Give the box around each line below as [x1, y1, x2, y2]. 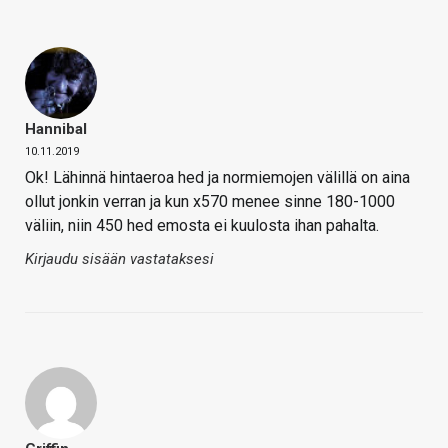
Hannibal [25, 120, 87, 139]
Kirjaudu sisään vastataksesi [25, 250, 214, 269]
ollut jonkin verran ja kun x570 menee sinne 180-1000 [25, 192, 395, 212]
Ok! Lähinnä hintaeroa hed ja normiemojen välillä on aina [25, 168, 410, 188]
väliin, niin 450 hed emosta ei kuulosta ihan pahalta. [25, 216, 379, 236]
